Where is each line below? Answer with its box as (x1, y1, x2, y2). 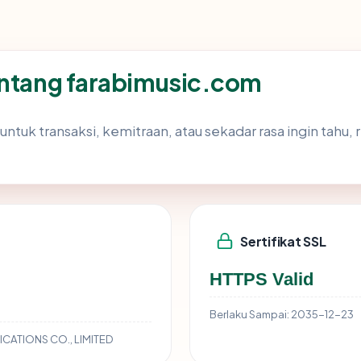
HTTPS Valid (210, 269, 313, 290)
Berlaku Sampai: (210, 307, 289, 322)
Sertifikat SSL (240, 232, 326, 250)
